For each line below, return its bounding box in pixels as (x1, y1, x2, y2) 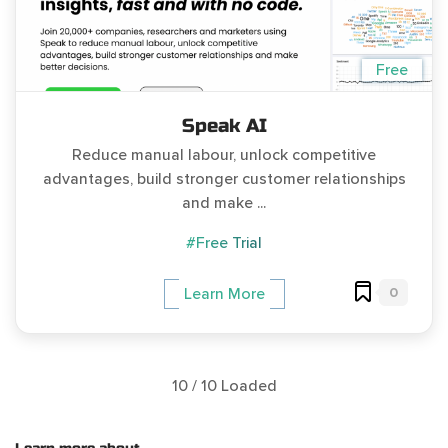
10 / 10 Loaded (171, 375, 277, 396)
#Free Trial (186, 232, 262, 253)
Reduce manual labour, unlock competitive (72, 144, 376, 165)
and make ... (182, 192, 266, 213)
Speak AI (181, 113, 267, 137)
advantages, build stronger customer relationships (42, 168, 406, 189)
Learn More (183, 283, 265, 304)
